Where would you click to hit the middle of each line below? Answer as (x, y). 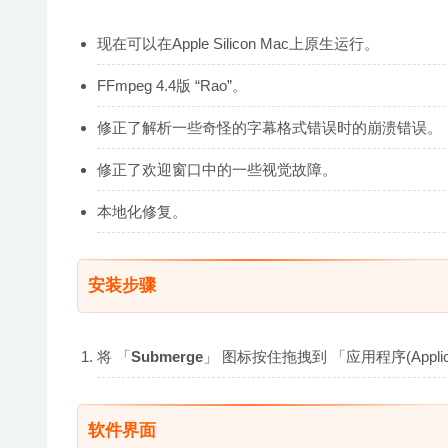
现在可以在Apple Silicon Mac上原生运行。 (238, 43)
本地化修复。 (142, 211)
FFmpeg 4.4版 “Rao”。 (172, 85)
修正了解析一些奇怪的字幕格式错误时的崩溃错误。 (269, 127)
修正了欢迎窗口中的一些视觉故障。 (217, 169)
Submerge (167, 356)
